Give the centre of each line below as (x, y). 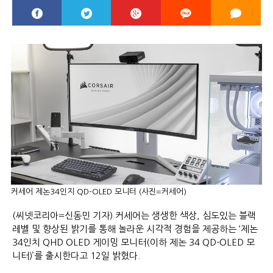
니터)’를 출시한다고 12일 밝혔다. (76, 256)
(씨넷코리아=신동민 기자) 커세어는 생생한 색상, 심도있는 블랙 (134, 216)
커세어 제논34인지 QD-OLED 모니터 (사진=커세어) (99, 192)
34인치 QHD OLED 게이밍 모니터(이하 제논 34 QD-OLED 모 (133, 243)
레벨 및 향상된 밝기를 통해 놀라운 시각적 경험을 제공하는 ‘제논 (135, 229)
